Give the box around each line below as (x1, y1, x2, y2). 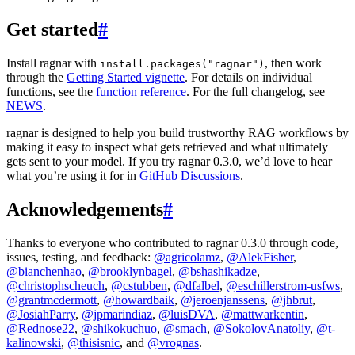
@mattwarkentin (221, 307, 304, 321)
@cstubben (111, 278, 167, 292)
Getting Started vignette (67, 70, 185, 84)
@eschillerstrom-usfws (226, 278, 340, 292)
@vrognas (147, 335, 199, 349)
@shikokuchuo (81, 321, 157, 335)
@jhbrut (271, 292, 312, 307)
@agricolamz (154, 250, 220, 264)
